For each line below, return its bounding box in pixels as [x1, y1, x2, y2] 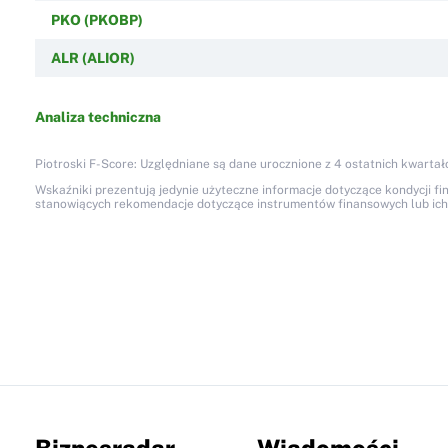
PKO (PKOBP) [50, 11, 143, 28]
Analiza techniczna [34, 108, 161, 125]
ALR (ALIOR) [50, 49, 135, 66]
